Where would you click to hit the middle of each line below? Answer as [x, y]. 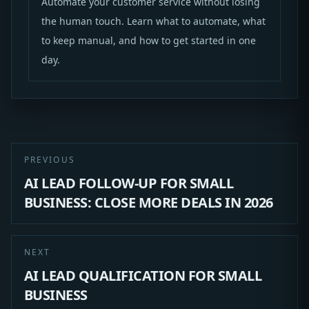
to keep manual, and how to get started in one [148, 41]
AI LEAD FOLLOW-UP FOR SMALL [129, 183]
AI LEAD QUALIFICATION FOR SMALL [143, 276]
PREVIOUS [49, 160]
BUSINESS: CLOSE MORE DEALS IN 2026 [148, 203]
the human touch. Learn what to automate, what [153, 21]
